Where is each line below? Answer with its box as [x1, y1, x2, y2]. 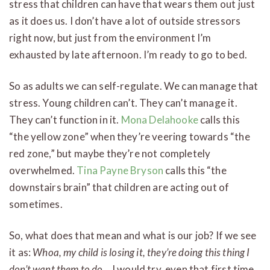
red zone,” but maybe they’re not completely [9, 146, 211, 160]
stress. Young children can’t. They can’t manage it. [9, 96, 237, 109]
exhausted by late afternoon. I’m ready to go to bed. [9, 48, 247, 61]
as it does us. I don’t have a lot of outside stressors [9, 14, 241, 27]
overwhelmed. [9, 163, 77, 177]
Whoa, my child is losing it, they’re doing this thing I [33, 245, 250, 259]
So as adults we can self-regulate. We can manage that [9, 79, 259, 92]
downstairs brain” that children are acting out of [9, 180, 230, 193]
